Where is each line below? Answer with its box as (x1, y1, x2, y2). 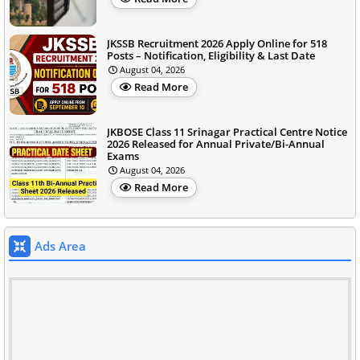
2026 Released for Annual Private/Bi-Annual (107, 137, 325, 152)
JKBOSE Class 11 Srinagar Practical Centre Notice (107, 125, 347, 140)
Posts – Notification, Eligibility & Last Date (107, 48, 315, 63)
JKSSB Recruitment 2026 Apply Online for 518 (107, 36, 327, 51)
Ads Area (35, 238, 86, 255)
